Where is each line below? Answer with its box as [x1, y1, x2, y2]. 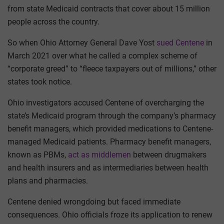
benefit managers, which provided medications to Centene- [7, 124, 213, 134]
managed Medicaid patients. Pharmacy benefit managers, [7, 137, 211, 147]
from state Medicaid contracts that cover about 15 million [7, 4, 210, 14]
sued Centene [156, 38, 204, 48]
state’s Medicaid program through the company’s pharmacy [7, 111, 216, 121]
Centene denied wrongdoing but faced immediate [7, 197, 180, 207]
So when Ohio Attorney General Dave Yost [7, 38, 156, 48]
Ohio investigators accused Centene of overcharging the [7, 98, 204, 108]
